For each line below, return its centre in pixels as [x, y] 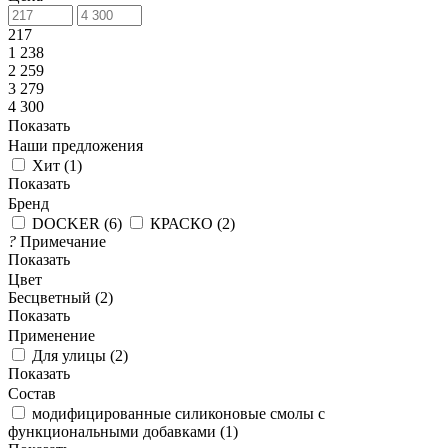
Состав [32, 393]
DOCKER [66, 223]
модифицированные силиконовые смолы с [178, 413]
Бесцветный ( [54, 297]
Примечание [63, 241]
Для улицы [69, 355]
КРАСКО [181, 223]
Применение [51, 335]
